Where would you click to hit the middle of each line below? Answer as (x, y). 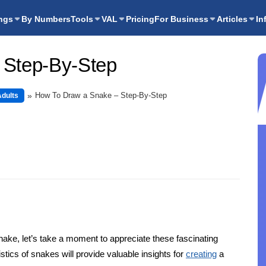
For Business (181, 19)
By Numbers (46, 19)
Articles (232, 19)
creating (201, 254)
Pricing (140, 19)
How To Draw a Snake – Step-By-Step (101, 95)
